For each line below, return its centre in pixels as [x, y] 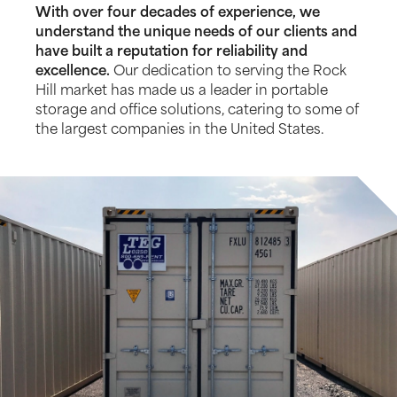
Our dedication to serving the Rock [228, 72]
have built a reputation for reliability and [171, 53]
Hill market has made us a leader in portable [182, 92]
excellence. [73, 72]
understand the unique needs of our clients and [196, 33]
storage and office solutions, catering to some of [197, 111]
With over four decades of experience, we [178, 14]
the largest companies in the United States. [180, 131]
